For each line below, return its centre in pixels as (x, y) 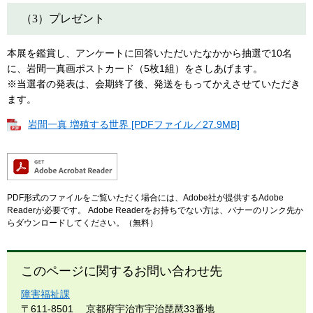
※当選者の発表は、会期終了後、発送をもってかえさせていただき (154, 84)
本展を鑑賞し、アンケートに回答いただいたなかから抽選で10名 (150, 53)
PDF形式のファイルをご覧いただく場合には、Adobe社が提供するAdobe (145, 198)
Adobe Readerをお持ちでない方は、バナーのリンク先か (195, 211)
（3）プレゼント (63, 19)
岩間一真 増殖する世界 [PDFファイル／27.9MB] (134, 124)
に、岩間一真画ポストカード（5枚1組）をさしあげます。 (135, 68)
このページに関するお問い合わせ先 (122, 271)
